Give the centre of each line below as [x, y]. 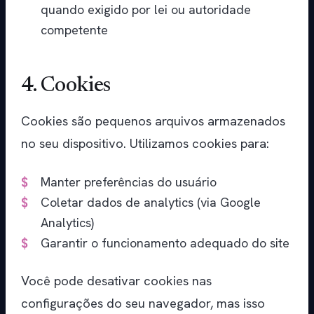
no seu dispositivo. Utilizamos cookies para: [145, 144]
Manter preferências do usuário [129, 182]
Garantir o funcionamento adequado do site [165, 243]
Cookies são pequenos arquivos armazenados [153, 121]
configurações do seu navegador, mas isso [143, 303]
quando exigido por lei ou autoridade [146, 10]
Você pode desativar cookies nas [116, 281]
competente [74, 30]
